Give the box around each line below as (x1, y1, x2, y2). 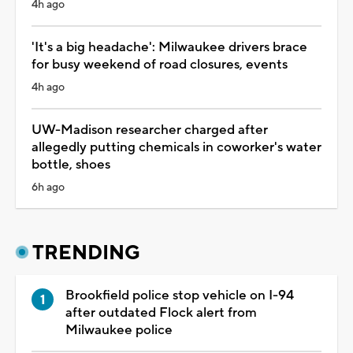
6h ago (32, 180, 65, 195)
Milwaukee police (65, 321, 173, 339)
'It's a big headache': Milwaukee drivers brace (32, 38, 307, 56)
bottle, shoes (32, 155, 110, 173)
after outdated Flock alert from (65, 303, 257, 321)
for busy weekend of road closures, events (32, 55, 288, 73)
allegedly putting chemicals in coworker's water (32, 138, 321, 156)
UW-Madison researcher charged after (32, 121, 268, 139)
